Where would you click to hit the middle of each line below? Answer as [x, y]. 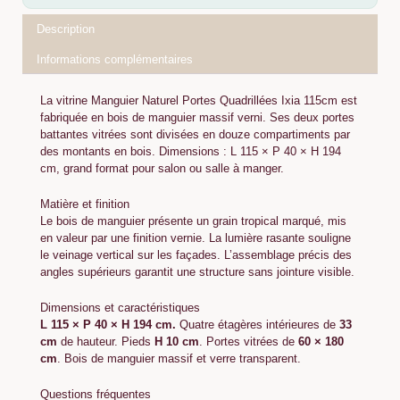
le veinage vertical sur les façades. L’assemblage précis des [196, 255]
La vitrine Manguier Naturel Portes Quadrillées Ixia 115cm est [199, 101]
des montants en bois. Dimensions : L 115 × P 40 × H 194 [191, 152]
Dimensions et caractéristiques [120, 307]
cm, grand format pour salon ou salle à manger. [162, 169]
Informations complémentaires [114, 59]
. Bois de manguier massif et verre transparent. [179, 358]
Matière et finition [85, 204]
